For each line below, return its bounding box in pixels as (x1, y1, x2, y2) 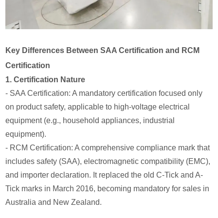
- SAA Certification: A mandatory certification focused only (5, 89, 203, 98)
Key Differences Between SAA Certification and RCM (5, 46, 200, 55)
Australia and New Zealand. (5, 198, 102, 207)
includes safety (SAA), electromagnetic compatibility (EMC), (5, 157, 211, 166)
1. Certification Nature (5, 75, 86, 84)
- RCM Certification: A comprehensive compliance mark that (5, 144, 210, 152)
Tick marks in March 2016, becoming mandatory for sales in (5, 184, 210, 193)
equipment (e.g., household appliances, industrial (5, 116, 175, 125)
